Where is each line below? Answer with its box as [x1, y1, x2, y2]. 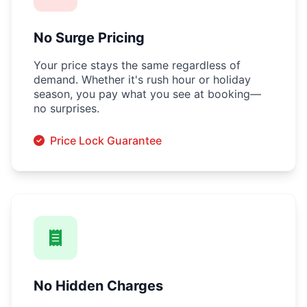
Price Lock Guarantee [50, 133, 162, 147]
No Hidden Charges [34, 277, 163, 294]
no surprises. [34, 101, 99, 115]
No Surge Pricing [34, 29, 145, 46]
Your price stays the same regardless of [34, 58, 241, 72]
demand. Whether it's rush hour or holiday [34, 72, 251, 86]
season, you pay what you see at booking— [34, 86, 261, 101]
